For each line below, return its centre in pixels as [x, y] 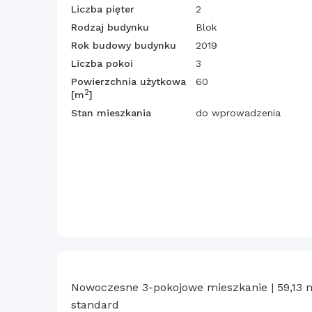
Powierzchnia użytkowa [128, 82]
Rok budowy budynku [124, 46]
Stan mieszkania [111, 113]
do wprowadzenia [238, 113]
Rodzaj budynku [110, 28]
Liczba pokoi [102, 64]
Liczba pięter [103, 9]
